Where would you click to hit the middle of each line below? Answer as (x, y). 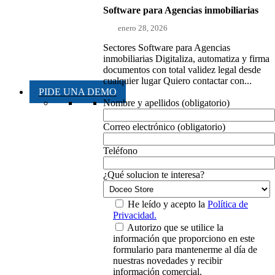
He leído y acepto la (168, 204)
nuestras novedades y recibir (168, 261)
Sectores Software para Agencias (167, 48)
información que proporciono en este (184, 239)
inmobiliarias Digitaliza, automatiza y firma (186, 59)
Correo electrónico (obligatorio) (164, 127)
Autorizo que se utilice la (175, 228)
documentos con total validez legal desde (182, 70)
